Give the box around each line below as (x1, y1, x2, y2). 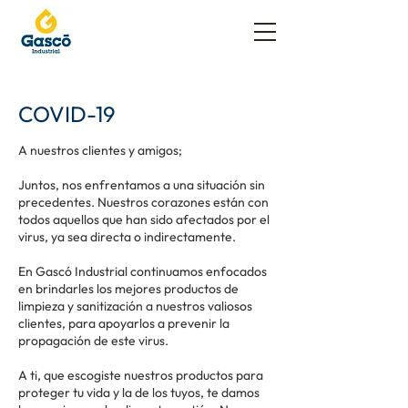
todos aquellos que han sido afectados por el (18, 211, 270, 228)
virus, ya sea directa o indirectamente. (18, 229, 236, 245)
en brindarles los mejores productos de (18, 280, 239, 297)
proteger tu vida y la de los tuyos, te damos (18, 384, 260, 401)
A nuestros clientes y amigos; (18, 142, 182, 158)
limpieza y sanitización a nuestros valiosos (18, 298, 252, 314)
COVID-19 (18, 100, 116, 127)
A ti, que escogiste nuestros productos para (18, 367, 263, 383)
